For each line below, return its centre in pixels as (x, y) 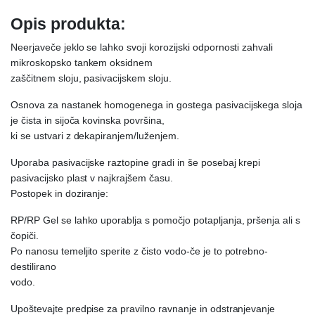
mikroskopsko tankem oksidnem (82, 63)
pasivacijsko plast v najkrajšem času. (92, 178)
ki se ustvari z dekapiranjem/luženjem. (95, 136)
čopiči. (25, 236)
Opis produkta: (68, 24)
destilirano (33, 267)
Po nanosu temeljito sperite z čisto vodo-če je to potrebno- (140, 251)
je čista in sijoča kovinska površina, (88, 121)
